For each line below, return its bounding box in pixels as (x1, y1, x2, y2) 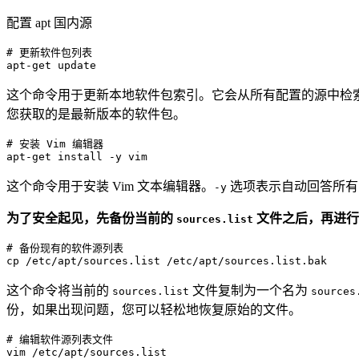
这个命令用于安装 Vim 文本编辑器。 (6, 179, 214, 193)
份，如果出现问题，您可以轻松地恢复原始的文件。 (6, 302, 301, 317)
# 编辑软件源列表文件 (6, 333, 113, 345)
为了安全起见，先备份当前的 (6, 211, 176, 225)
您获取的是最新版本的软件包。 (6, 107, 186, 121)
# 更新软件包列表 (6, 46, 92, 58)
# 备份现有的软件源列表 (6, 241, 123, 254)
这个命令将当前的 (6, 283, 112, 297)
